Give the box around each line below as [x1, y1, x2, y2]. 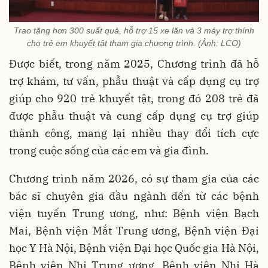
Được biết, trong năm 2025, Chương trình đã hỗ [9, 56, 259, 71]
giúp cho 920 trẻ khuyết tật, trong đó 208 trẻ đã [9, 91, 259, 105]
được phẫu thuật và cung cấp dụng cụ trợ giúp [9, 108, 259, 123]
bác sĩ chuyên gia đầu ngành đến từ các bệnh [9, 188, 259, 203]
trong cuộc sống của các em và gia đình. [9, 143, 209, 157]
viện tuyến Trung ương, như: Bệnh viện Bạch [9, 206, 259, 220]
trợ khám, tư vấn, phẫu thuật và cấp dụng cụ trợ [9, 74, 259, 88]
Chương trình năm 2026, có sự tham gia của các [9, 171, 259, 185]
